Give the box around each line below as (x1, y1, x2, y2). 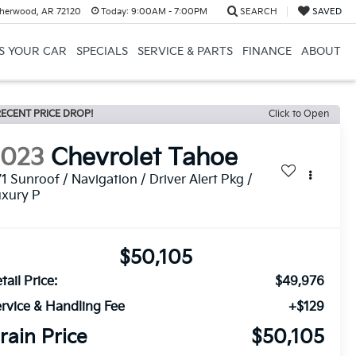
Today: (100, 6, 129, 17)
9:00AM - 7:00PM (128, 6, 207, 17)
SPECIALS (75, 44, 128, 58)
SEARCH (239, 6, 277, 17)
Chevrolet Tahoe (51, 144, 238, 173)
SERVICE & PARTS (137, 44, 233, 58)
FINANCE (242, 44, 292, 58)
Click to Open (269, 108, 329, 120)
